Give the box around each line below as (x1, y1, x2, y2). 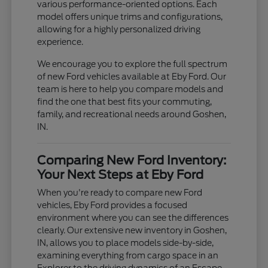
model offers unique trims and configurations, (37, 12, 223, 22)
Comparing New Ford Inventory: (37, 153, 227, 168)
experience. (37, 37, 84, 47)
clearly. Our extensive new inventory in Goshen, (37, 226, 227, 236)
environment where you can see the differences (37, 213, 229, 223)
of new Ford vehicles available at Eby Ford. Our (37, 72, 227, 82)
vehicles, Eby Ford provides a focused (37, 200, 188, 211)
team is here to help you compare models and (37, 84, 224, 95)
